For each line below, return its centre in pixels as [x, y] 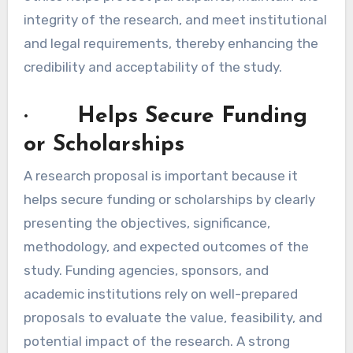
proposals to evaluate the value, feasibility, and [173, 317]
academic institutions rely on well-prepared [160, 294]
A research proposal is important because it [160, 175]
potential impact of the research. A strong [156, 341]
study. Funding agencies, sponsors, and [146, 270]
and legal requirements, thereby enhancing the [171, 43]
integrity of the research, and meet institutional [175, 19]
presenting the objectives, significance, [147, 223]
